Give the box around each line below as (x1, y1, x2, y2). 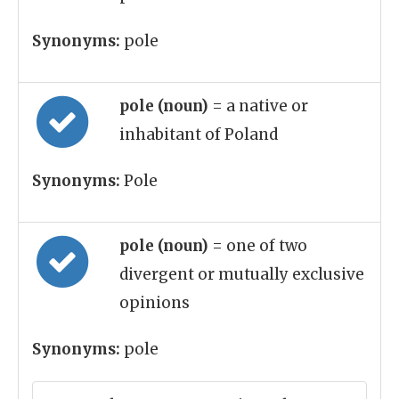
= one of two (212, 236, 307, 256)
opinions (119, 293, 190, 313)
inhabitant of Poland (119, 125, 278, 144)
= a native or (212, 96, 308, 116)
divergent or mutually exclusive (119, 265, 364, 284)
